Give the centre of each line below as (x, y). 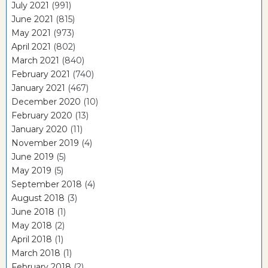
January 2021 (38, 88)
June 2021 (32, 19)
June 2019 (33, 156)
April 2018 (32, 239)
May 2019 (31, 170)
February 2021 (41, 74)
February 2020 (42, 115)
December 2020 (46, 101)
